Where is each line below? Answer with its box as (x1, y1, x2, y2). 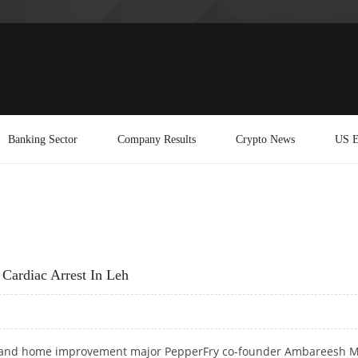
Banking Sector (8, 132, 78, 145)
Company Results (117, 132, 196, 145)
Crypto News (236, 132, 295, 145)
